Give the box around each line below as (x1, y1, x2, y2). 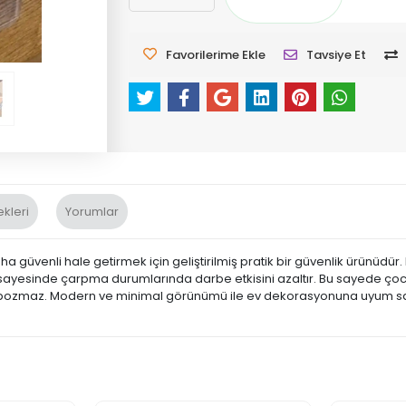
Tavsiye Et (306, 46, 367, 63)
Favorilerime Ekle (166, 46, 266, 63)
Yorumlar (65, 203, 119, 221)
